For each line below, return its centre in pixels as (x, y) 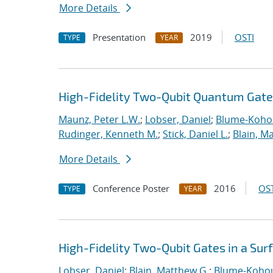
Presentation (119, 37)
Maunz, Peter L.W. (99, 119)
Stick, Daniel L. (195, 134)
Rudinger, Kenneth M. (108, 134)
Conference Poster (131, 188)
